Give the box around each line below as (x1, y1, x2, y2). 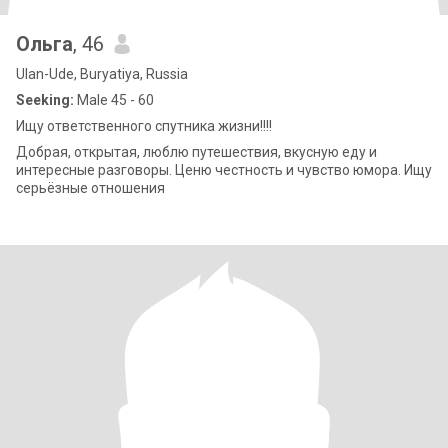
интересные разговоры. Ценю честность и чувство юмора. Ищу (16, 162, 432, 178)
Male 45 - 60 (74, 92, 154, 108)
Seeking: (16, 92, 74, 108)
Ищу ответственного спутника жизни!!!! (16, 118, 272, 134)
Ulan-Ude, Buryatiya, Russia (16, 66, 188, 82)
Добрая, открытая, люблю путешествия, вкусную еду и (16, 144, 377, 160)
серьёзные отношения (16, 180, 165, 196)
